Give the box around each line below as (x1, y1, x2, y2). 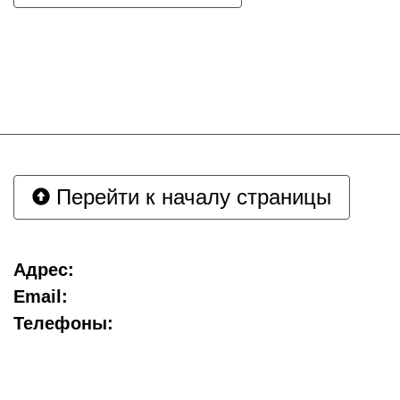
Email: (13, 287, 68, 306)
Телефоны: (13, 313, 113, 333)
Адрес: (13, 260, 74, 279)
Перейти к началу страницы (50, 185, 331, 209)
